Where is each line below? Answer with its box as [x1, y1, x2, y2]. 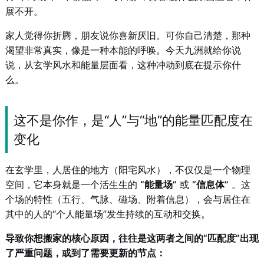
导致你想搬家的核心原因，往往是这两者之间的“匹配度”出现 [5, 232, 259, 244]
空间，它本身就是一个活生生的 [5, 179, 140, 190]
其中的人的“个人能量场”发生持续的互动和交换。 [5, 208, 210, 220]
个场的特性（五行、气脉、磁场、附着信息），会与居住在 [5, 193, 250, 205]
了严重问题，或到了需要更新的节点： [5, 247, 166, 259]
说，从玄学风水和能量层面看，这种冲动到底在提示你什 [5, 59, 241, 71]
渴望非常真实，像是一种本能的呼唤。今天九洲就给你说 [5, 44, 241, 56]
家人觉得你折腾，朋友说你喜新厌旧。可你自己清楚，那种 [5, 29, 250, 41]
